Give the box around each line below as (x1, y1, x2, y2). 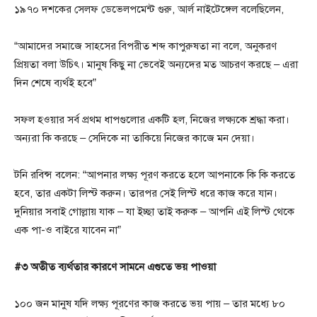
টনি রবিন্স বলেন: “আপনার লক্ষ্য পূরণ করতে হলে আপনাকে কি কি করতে (14, 168, 295, 181)
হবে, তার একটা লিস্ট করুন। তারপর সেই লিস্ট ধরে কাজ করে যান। (14, 187, 277, 200)
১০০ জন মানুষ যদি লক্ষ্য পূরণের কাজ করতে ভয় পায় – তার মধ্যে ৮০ (14, 297, 285, 310)
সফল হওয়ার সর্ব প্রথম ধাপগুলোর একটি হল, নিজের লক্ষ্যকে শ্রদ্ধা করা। (14, 113, 289, 126)
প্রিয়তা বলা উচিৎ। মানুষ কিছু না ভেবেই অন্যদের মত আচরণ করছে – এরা (14, 58, 298, 71)
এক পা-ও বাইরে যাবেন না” (14, 224, 121, 236)
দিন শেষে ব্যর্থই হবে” (14, 76, 96, 89)
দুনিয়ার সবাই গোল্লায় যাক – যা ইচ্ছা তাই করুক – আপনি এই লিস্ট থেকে (14, 205, 294, 218)
